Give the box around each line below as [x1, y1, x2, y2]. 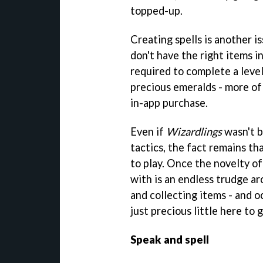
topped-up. [130, 4, 183, 18]
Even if [130, 125, 166, 139]
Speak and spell [130, 233, 209, 246]
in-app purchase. [130, 96, 208, 110]
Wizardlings [166, 125, 222, 139]
